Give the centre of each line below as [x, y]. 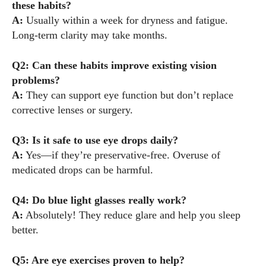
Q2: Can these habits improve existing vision [114, 66]
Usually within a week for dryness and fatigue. [126, 20]
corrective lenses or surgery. [72, 110]
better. [25, 230]
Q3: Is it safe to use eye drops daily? [95, 140]
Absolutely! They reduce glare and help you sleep [132, 215]
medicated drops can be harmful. [83, 170]
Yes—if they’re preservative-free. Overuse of [122, 155]
